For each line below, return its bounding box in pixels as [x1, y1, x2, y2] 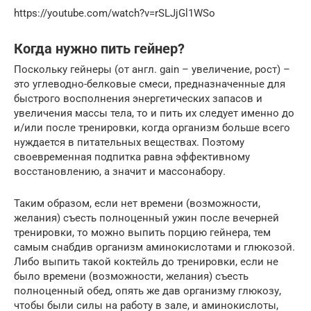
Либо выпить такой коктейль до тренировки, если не [14, 255, 278, 269]
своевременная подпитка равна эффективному [14, 151, 250, 164]
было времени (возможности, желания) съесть [14, 270, 249, 283]
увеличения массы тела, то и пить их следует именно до [14, 107, 294, 120]
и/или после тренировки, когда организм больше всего [14, 121, 290, 135]
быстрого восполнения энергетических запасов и [14, 92, 262, 106]
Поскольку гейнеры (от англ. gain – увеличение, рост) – [14, 63, 290, 76]
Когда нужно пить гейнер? [14, 40, 185, 57]
